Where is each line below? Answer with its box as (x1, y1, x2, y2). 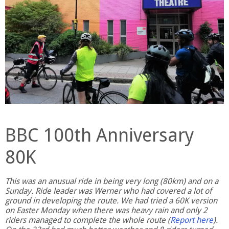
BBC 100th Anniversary (5, 124, 194, 146)
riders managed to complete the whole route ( (5, 215, 170, 225)
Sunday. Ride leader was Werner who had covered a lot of (5, 186, 212, 196)
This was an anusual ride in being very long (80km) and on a (5, 176, 218, 186)
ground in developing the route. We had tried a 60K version (5, 195, 217, 205)
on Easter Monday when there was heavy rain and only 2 (5, 205, 208, 215)
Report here (170, 215, 213, 225)
